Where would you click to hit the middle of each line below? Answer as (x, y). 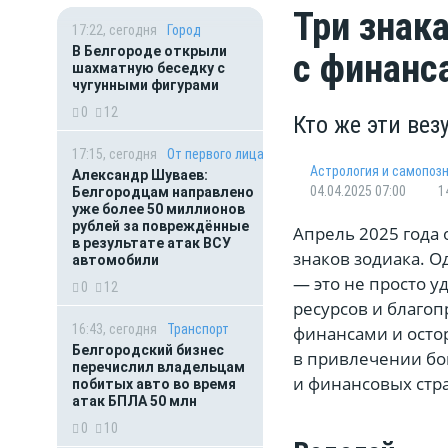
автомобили (117, 260)
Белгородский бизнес (148, 350)
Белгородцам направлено (163, 192)
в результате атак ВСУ (151, 243)
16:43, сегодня (114, 329)
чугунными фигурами (145, 85)
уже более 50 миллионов (158, 209)
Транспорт (198, 329)
